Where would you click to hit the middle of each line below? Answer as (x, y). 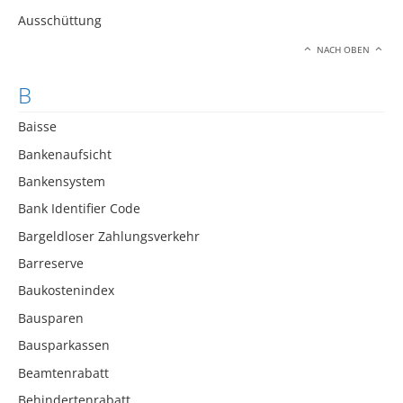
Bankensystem (62, 181)
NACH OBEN (344, 49)
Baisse (37, 127)
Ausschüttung (60, 21)
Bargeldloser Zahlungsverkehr (109, 236)
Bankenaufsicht (65, 154)
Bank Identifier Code (79, 209)
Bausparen (51, 318)
